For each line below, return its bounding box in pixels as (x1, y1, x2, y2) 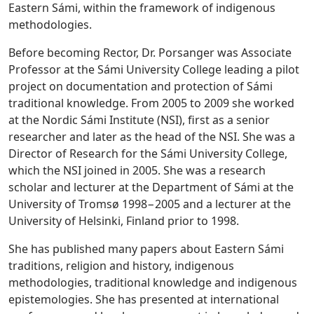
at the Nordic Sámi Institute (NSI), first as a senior (8, 112, 270, 128)
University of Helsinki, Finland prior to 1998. (8, 213, 239, 229)
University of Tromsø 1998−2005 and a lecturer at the (8, 196, 291, 212)
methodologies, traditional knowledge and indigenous (8, 275, 297, 291)
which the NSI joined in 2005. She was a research (8, 163, 266, 179)
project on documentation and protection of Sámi (8, 78, 273, 95)
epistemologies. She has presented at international (8, 292, 279, 308)
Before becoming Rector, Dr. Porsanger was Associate (8, 45, 292, 61)
